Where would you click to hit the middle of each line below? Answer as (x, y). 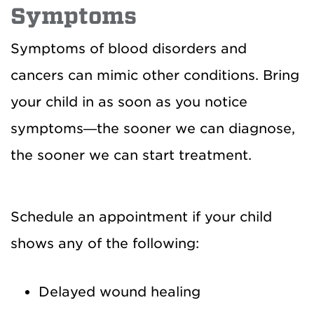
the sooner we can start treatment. (131, 155)
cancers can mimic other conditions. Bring (155, 75)
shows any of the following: (105, 244)
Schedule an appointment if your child (141, 217)
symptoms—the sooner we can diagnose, (153, 129)
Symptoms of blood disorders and (129, 49)
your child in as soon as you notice (129, 102)
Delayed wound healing (120, 292)
